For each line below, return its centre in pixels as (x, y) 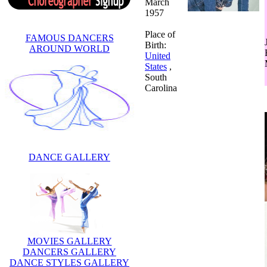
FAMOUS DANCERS (69, 38)
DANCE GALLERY (69, 157)
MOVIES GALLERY (69, 241)
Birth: (156, 45)
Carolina (161, 88)
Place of (160, 34)
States (156, 66)
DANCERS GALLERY (69, 252)
